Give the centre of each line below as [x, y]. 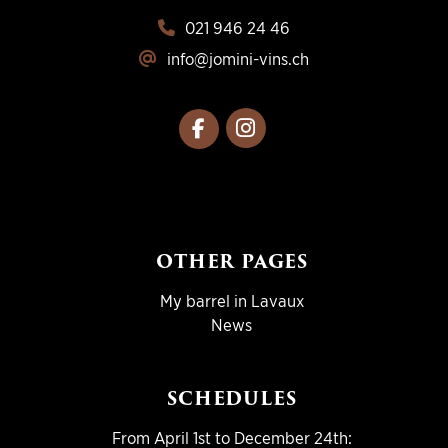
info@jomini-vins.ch [237, 59]
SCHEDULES [231, 398]
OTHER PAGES [231, 261]
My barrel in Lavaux [231, 300]
